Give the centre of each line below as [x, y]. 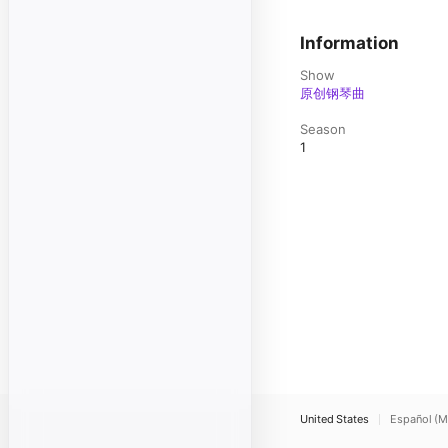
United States [334, 419]
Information [349, 43]
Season [323, 129]
